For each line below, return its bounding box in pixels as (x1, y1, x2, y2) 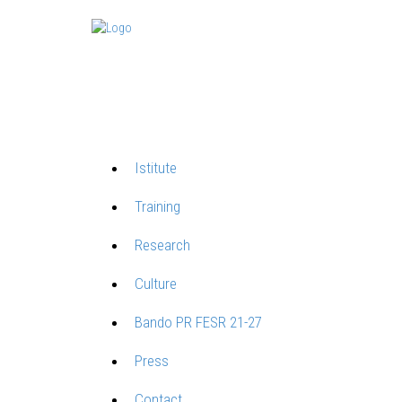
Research (135, 236, 190, 255)
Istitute (135, 159, 177, 178)
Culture (135, 275, 177, 293)
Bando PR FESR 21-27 (135, 313, 262, 332)
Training (135, 197, 180, 216)
